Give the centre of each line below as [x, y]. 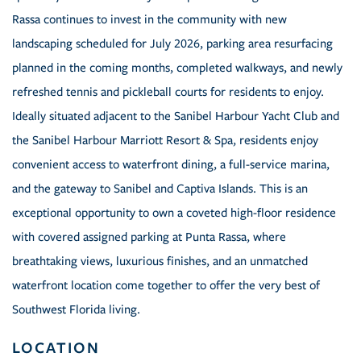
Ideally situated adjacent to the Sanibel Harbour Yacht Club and [176, 116]
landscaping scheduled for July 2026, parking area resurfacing [172, 44]
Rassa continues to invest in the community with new [149, 20]
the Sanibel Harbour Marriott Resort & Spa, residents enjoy [165, 141]
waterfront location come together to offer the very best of [166, 286]
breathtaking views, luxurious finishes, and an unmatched [160, 261]
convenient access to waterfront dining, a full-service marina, [171, 165]
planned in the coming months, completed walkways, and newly [177, 68]
